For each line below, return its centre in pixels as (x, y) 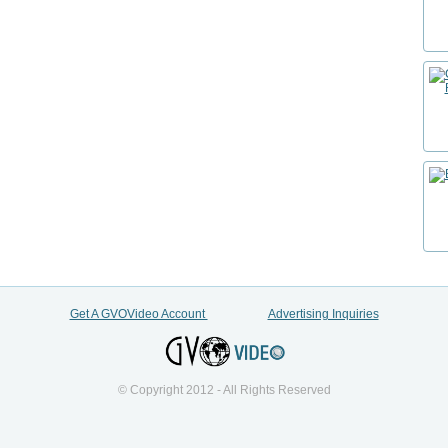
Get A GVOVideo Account (138, 314)
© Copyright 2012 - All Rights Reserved (224, 390)
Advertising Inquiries (323, 314)
